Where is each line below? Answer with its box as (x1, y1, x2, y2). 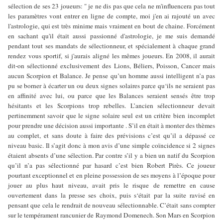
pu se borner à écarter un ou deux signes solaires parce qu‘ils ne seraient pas (8, 81, 215, 90)
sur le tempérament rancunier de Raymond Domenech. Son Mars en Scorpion (8, 210, 215, 220)
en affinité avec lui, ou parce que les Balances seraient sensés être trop (8, 91, 215, 100)
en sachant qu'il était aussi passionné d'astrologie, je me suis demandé (8, 31, 215, 40)
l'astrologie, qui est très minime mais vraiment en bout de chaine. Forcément (8, 21, 215, 30)
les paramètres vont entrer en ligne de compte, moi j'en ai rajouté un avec (8, 11, 215, 20)
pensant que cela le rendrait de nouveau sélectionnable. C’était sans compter (8, 200, 215, 210)
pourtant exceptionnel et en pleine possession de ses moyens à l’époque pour (8, 170, 215, 180)
